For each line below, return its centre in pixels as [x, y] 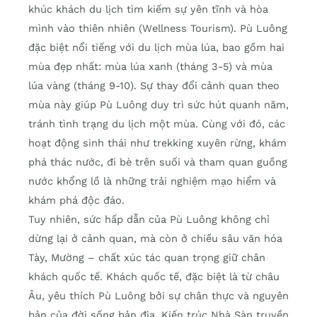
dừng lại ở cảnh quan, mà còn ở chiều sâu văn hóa [155, 239]
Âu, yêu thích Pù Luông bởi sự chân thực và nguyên [158, 296]
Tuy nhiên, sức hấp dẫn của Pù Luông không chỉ [149, 220]
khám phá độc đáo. [76, 201]
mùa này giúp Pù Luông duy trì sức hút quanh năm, [158, 105]
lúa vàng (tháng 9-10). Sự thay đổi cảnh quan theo [154, 86]
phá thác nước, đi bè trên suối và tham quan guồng [158, 162]
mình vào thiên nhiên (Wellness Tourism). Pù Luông [158, 29]
